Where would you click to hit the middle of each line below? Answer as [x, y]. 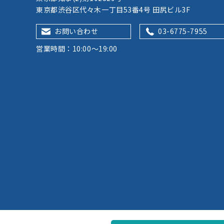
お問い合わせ [76, 31]
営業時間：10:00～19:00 [77, 48]
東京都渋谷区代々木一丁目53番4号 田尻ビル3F [113, 9]
